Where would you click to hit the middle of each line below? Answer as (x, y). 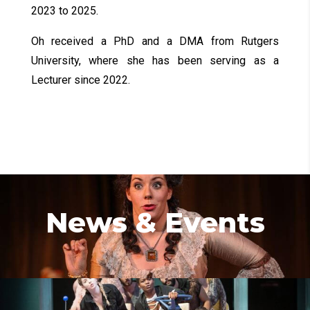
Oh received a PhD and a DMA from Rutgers (155, 42)
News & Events (155, 223)
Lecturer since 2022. (80, 80)
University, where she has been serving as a (155, 61)
